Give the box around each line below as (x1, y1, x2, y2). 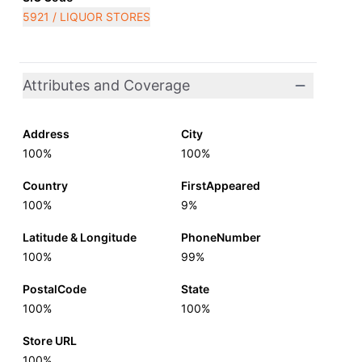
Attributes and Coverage (23, 77, 190, 94)
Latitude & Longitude (23, 230, 137, 244)
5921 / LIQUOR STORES (23, 10, 150, 23)
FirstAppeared (181, 179, 260, 192)
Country (23, 179, 68, 192)
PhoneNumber (181, 230, 261, 244)
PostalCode (23, 282, 86, 296)
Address (23, 127, 69, 141)
